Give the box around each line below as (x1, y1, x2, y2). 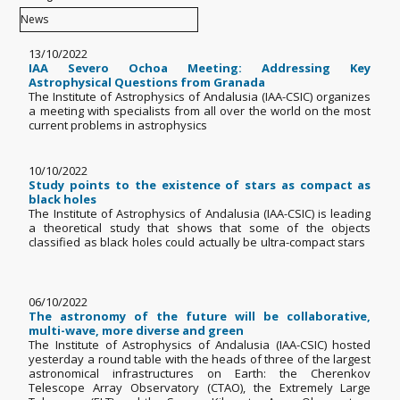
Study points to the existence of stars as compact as (29, 177, 371, 194)
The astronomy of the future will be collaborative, (29, 308, 371, 325)
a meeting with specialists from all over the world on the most (29, 103, 371, 120)
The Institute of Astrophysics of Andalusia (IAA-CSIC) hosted (29, 337, 371, 354)
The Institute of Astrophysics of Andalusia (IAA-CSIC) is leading (29, 205, 371, 222)
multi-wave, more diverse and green (29, 322, 245, 339)
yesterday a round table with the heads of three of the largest (29, 351, 371, 368)
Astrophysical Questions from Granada (29, 74, 266, 91)
